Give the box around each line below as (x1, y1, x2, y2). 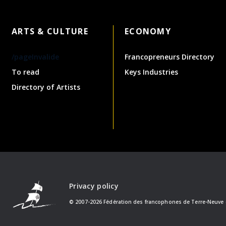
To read (12, 67, 39, 77)
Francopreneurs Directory (125, 51, 214, 62)
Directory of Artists (12, 82, 80, 92)
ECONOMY (125, 25, 171, 37)
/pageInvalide (12, 51, 59, 62)
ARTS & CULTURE (12, 25, 88, 37)
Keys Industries (125, 67, 178, 77)
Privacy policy (69, 181, 119, 191)
